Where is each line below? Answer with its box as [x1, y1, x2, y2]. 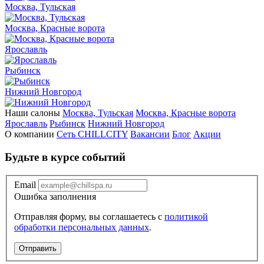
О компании [5, 129, 54, 140]
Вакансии [130, 129, 170, 140]
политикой [164, 212, 208, 222]
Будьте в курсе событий [5, 150, 126, 163]
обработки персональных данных [14, 222, 149, 233]
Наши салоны [5, 108, 60, 118]
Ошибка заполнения [14, 192, 96, 202]
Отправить [19, 244, 57, 253]
